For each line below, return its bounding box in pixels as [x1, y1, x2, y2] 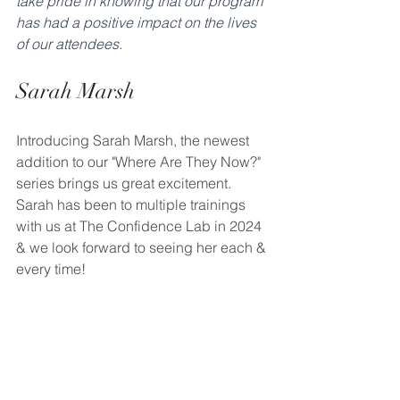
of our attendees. [16, 35, 122, 53]
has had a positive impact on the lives [16, 13, 260, 31]
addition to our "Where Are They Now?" [16, 153, 264, 171]
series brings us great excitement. [16, 174, 235, 192]
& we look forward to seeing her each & [16, 238, 270, 256]
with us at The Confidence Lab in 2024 [16, 217, 265, 235]
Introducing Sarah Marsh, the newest [16, 131, 253, 149]
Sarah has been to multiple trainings [16, 196, 249, 213]
